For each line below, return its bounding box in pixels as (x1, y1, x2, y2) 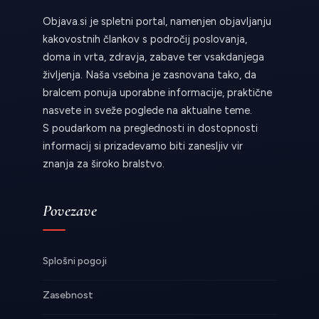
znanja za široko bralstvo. (43, 157, 164, 171)
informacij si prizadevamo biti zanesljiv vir (43, 140, 243, 153)
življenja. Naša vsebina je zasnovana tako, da (43, 68, 256, 82)
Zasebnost (43, 289, 93, 302)
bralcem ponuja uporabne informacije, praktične (43, 86, 272, 100)
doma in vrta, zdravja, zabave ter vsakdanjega (43, 51, 264, 64)
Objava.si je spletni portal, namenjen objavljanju (43, 15, 271, 28)
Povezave (43, 201, 97, 221)
